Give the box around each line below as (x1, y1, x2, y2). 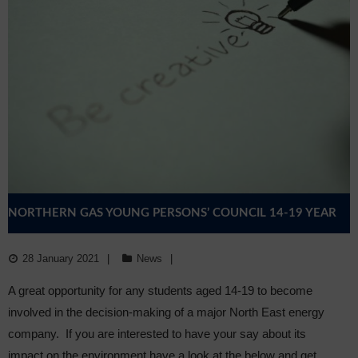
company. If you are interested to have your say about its (8, 326, 306, 340)
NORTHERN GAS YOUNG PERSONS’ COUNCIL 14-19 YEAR (8, 206, 336, 219)
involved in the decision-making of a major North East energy (8, 304, 324, 319)
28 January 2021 (22, 252, 99, 265)
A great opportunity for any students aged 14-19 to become (8, 283, 312, 297)
